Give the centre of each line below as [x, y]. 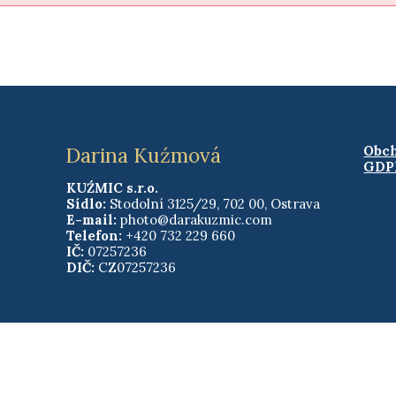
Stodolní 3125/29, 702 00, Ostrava [213, 204]
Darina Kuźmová [144, 155]
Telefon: [94, 236]
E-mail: [93, 220]
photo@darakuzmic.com [196, 220]
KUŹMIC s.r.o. [112, 188]
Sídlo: [86, 204]
